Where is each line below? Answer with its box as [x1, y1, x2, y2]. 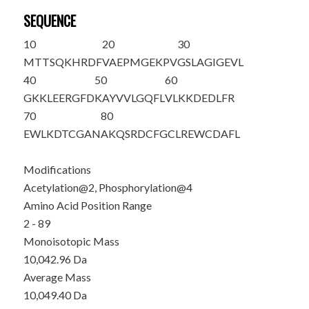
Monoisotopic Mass [23, 235, 119, 248]
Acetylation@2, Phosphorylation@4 [23, 181, 192, 194]
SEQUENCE [23, 10, 76, 31]
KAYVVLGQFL [94, 91, 165, 104]
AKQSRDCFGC [100, 127, 175, 140]
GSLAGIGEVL [177, 55, 243, 68]
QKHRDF [54, 55, 102, 68]
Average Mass [23, 270, 91, 283]
